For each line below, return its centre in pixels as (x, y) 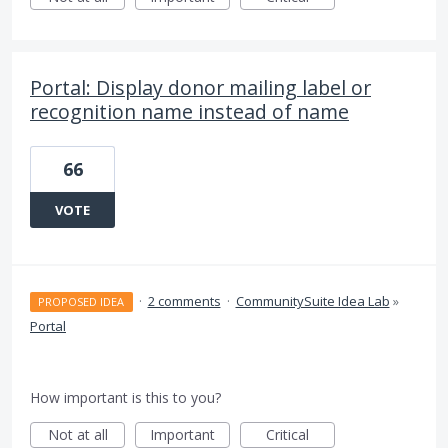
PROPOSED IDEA (81, 302)
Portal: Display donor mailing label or (200, 88)
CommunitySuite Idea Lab (312, 301)
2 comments (184, 301)
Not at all (77, 435)
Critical (287, 435)
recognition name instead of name (189, 112)
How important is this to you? (125, 398)
